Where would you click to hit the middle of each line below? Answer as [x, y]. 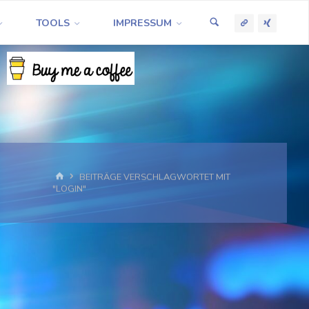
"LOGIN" [69, 189]
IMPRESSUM [143, 23]
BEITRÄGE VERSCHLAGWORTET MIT [154, 177]
